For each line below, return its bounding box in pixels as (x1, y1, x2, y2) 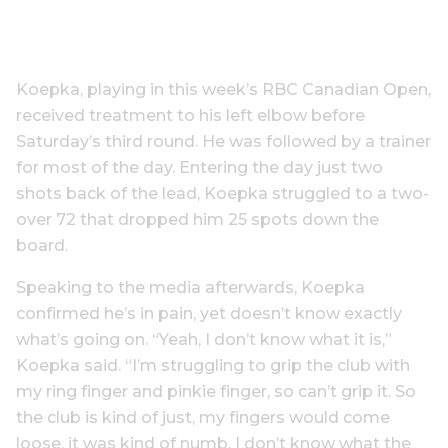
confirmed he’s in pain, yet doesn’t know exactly (16, 304, 402, 323)
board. (16, 236, 68, 255)
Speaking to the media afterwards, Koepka (16, 278, 365, 297)
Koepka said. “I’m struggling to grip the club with (16, 356, 410, 375)
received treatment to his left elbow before (16, 106, 365, 125)
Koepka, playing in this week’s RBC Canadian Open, (16, 80, 431, 99)
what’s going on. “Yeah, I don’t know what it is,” (16, 330, 392, 349)
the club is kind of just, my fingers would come (16, 408, 390, 427)
